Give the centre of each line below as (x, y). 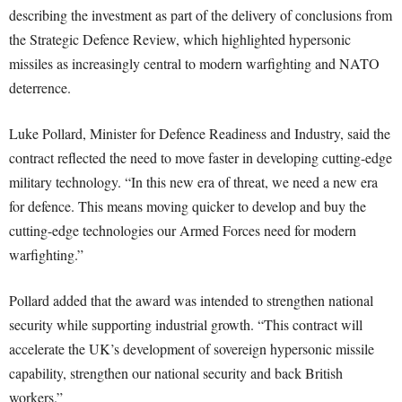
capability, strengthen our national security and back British (176, 373)
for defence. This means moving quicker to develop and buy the (188, 206)
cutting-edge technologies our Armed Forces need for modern (183, 231)
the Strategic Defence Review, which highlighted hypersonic (180, 39)
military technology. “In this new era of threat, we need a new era (193, 182)
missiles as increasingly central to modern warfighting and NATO (194, 64)
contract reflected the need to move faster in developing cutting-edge (201, 158)
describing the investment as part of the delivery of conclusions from (201, 15)
